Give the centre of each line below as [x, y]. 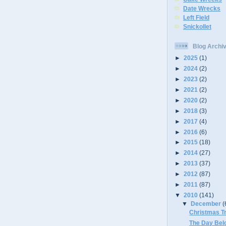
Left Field [196, 18]
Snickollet [197, 27]
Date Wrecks [202, 9]
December [207, 204]
